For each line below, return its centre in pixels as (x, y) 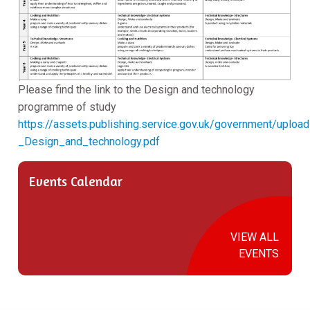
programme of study (67, 107)
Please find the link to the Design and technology (136, 90)
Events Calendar (76, 181)
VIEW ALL (254, 237)
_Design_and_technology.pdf (89, 142)
